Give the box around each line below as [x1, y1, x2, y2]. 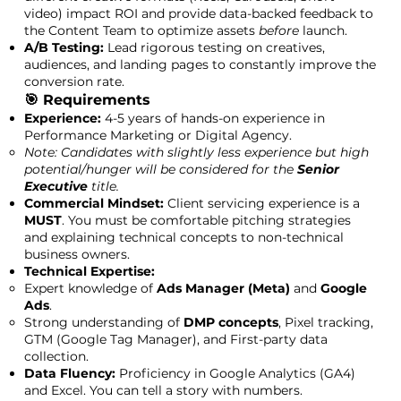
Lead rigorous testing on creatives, [103, 39, 325, 55]
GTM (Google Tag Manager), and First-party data [23, 331, 328, 347]
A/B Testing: [23, 39, 104, 55]
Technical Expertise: [23, 263, 155, 279]
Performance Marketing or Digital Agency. [23, 127, 292, 143]
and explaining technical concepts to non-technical [23, 229, 344, 245]
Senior [296, 161, 339, 177]
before [258, 22, 299, 38]
